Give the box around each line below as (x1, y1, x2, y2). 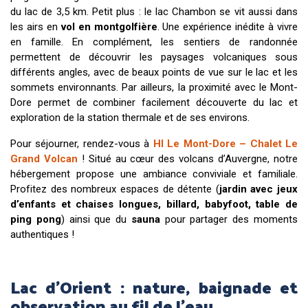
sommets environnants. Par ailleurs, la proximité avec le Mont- (10, 80, 298, 93)
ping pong (10, 212, 61, 225)
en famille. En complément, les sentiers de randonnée (10, 35, 298, 48)
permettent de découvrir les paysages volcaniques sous (10, 50, 298, 63)
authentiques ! (10, 228, 74, 241)
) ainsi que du (60, 212, 131, 225)
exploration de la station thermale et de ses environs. (10, 111, 250, 124)
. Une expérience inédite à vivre (157, 20, 298, 33)
